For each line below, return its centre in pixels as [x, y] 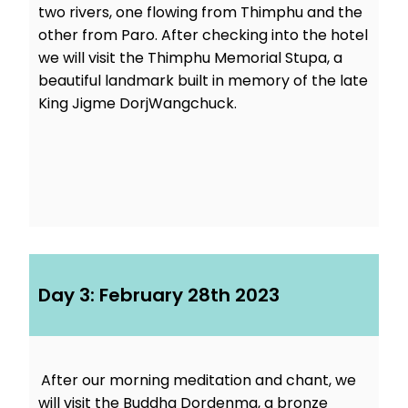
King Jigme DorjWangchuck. [138, 103]
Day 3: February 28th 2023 [159, 295]
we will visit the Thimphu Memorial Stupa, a [190, 57]
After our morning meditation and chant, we [199, 380]
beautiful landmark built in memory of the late [203, 80]
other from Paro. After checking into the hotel [203, 35]
